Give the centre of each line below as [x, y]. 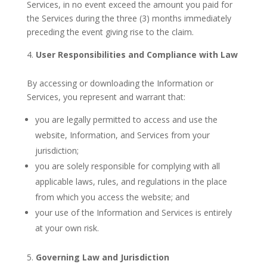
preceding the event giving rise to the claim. [110, 32]
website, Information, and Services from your [122, 135]
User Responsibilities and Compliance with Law [136, 55]
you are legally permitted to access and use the [126, 119]
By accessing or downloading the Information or [120, 83]
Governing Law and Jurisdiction [102, 257]
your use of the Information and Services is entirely [133, 212]
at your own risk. [67, 228]
